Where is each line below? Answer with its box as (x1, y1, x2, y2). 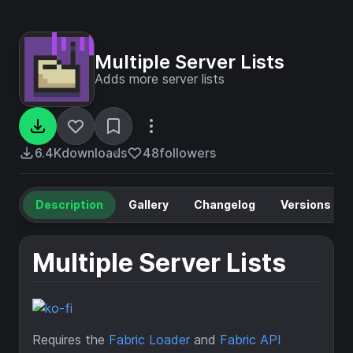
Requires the (32, 332, 109, 348)
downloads (61, 145, 127, 161)
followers (159, 145, 216, 161)
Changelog (194, 198, 255, 211)
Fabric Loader (109, 332, 190, 348)
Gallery (128, 198, 169, 211)
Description (35, 198, 103, 211)
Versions (281, 198, 331, 211)
